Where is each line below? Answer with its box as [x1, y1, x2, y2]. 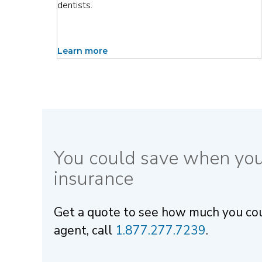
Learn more [57, 45, 108, 56]
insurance [54, 166, 133, 192]
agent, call [54, 222, 115, 239]
